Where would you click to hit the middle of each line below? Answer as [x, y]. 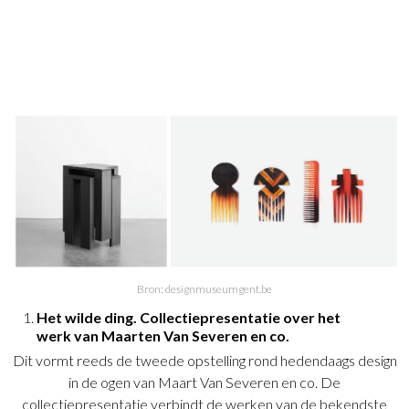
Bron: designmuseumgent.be [204, 289]
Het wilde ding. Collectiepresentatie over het [189, 318]
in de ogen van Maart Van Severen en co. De [204, 383]
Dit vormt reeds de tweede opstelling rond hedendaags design [204, 361]
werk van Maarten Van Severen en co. [164, 336]
